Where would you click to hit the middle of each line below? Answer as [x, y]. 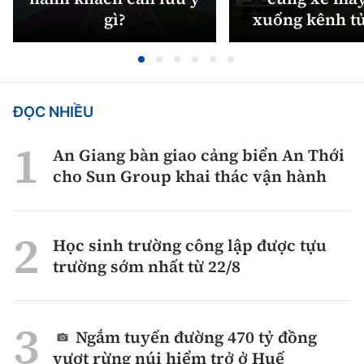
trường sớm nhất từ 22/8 [147, 266]
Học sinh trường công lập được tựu [190, 245]
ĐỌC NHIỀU [53, 111]
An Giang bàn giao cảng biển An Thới [199, 155]
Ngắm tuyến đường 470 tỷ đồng [196, 337]
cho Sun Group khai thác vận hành [190, 176]
